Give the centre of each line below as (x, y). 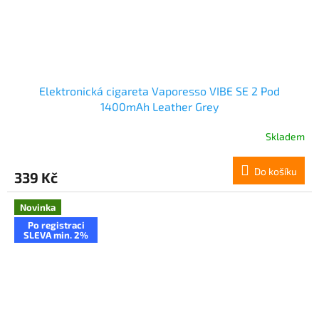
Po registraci (56, 225)
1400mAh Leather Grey (159, 107)
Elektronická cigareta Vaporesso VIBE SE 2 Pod (159, 91)
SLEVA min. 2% (56, 235)
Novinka (38, 208)
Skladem (285, 136)
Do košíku (276, 172)
